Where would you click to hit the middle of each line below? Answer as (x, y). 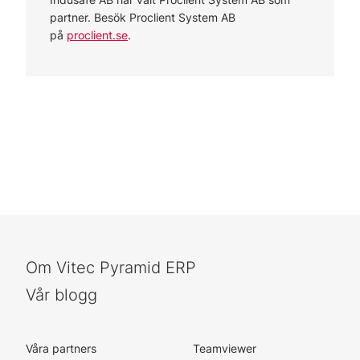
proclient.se (97, 35)
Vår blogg (61, 295)
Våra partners (61, 348)
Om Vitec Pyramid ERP (111, 268)
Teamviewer (225, 348)
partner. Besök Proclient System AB (143, 17)
